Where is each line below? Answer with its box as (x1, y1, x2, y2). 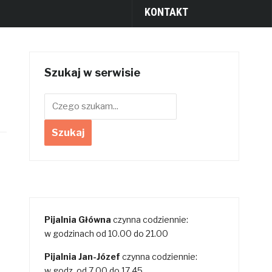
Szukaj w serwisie (44, 66, 141, 79)
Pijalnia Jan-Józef (44, 251, 121, 262)
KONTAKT (144, 5, 188, 18)
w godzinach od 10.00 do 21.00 (44, 228, 169, 239)
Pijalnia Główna (44, 214, 112, 225)
